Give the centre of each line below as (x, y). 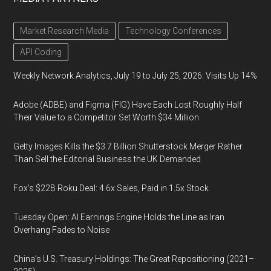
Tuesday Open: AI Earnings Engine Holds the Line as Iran (119, 217)
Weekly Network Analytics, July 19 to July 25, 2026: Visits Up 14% (135, 76)
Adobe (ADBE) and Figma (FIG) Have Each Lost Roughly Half (128, 105)
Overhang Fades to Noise (62, 230)
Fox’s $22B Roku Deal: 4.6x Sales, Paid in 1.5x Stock (111, 188)
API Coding (41, 52)
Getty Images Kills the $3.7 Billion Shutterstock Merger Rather (128, 146)
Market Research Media (65, 31)
